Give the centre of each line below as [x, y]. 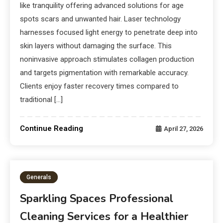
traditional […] [42, 100]
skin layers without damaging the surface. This [96, 46]
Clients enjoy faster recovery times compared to [100, 86]
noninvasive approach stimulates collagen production [107, 59]
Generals [39, 177]
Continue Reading [52, 129]
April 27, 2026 [183, 129]
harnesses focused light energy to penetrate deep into [109, 33]
